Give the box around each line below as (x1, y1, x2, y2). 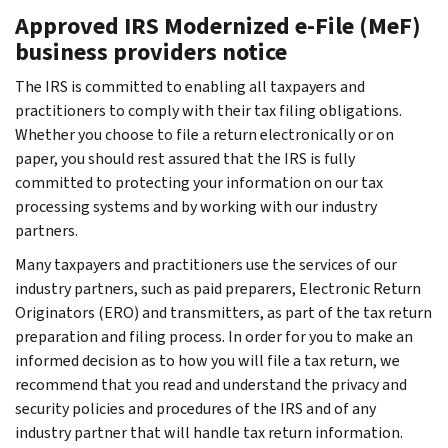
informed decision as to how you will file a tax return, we (15, 349, 400, 371)
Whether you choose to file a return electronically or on (15, 123, 394, 145)
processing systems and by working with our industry (15, 195, 377, 217)
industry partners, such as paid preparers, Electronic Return (15, 277, 421, 299)
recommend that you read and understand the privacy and (15, 373, 407, 395)
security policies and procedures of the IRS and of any (15, 397, 376, 419)
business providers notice (15, 35, 287, 68)
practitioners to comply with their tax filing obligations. (15, 99, 402, 121)
